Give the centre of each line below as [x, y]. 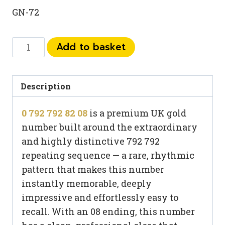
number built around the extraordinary [109, 127]
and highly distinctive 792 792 [91, 141]
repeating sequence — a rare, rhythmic [108, 155]
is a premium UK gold [137, 113]
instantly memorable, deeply [87, 184]
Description [46, 86]
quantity [32, 114]
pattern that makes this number [93, 170]
